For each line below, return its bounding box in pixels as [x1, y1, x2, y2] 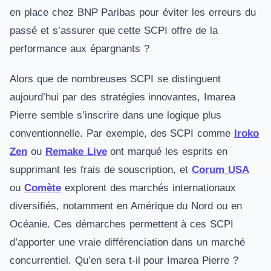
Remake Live [45, 146, 107, 157]
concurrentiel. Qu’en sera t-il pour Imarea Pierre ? [10, 255, 238, 266]
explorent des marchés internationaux [60, 182, 237, 194]
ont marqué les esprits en [106, 146, 227, 157]
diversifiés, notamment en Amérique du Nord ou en [10, 200, 242, 212]
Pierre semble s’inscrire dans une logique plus [10, 109, 222, 121]
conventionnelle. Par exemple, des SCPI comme [10, 128, 235, 139]
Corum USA [192, 164, 249, 175]
